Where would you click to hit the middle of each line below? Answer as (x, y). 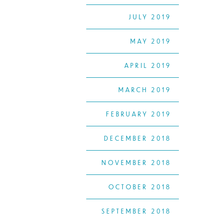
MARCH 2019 (145, 90)
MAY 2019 (151, 41)
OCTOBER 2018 (140, 187)
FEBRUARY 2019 (139, 114)
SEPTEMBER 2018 (137, 211)
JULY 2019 (150, 17)
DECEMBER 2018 (138, 139)
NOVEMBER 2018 (137, 163)
